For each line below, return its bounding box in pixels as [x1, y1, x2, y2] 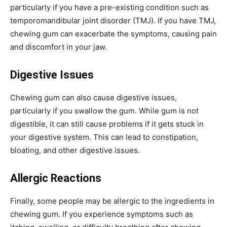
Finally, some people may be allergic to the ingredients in [10, 196, 214, 206]
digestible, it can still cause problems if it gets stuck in [10, 119, 204, 129]
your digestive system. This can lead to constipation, [10, 132, 198, 142]
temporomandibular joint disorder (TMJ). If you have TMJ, [10, 15, 216, 25]
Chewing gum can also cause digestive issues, [10, 92, 177, 102]
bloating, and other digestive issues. [10, 145, 140, 155]
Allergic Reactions [10, 171, 101, 184]
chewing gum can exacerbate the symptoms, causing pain [10, 28, 217, 39]
